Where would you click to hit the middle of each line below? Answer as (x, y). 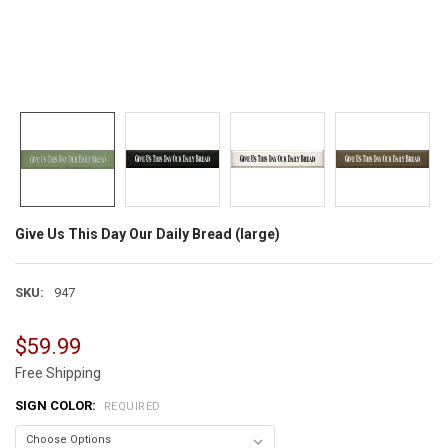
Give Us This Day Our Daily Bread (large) (147, 234)
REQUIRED (132, 406)
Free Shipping (57, 373)
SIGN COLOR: (56, 406)
